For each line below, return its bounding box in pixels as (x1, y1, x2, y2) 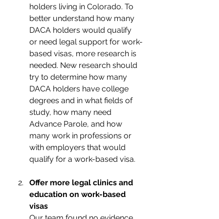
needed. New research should (29, 61, 139, 70)
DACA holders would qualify (29, 25, 133, 35)
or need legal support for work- (29, 37, 143, 46)
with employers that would (29, 143, 128, 152)
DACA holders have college (29, 84, 131, 93)
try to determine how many (29, 72, 129, 82)
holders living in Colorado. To (29, 2, 135, 11)
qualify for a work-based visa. (29, 154, 135, 164)
